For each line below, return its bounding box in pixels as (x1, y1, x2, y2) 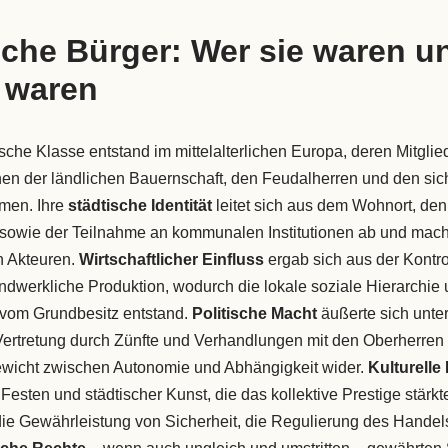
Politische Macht (191, 305, 317, 323)
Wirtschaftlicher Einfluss (78, 251, 264, 269)
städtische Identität (67, 197, 212, 215)
